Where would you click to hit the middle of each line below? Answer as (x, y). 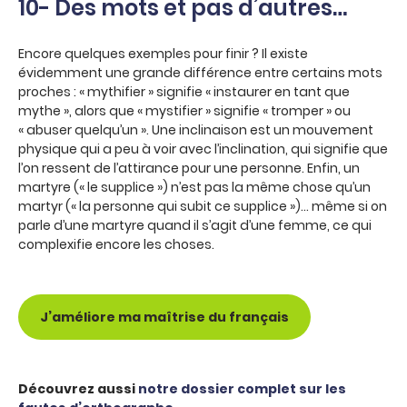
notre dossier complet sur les (242, 389)
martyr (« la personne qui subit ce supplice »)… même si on (203, 206)
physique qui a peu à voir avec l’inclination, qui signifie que (203, 149)
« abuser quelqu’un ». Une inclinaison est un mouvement (196, 130)
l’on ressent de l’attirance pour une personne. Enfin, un (189, 168)
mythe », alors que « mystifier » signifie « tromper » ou (184, 111)
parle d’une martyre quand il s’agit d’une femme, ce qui (195, 225)
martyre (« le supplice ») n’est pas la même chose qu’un (194, 187)
